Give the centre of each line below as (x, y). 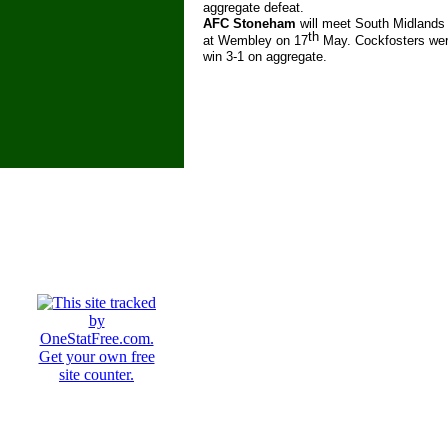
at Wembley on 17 (255, 40)
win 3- (220, 56)
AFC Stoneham (249, 23)
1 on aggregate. (282, 56)
